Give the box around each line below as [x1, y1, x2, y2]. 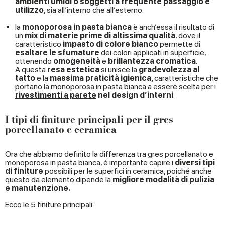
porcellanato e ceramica [5, 122, 117, 137]
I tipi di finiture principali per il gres [5, 111, 173, 127]
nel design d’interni [96, 90, 173, 100]
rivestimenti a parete [15, 90, 96, 100]
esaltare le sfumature [15, 47, 101, 57]
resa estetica [47, 64, 99, 74]
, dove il [175, 30, 200, 40]
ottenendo [15, 56, 53, 66]
